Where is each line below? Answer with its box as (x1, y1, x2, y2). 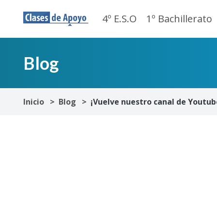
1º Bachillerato (146, 12, 212, 25)
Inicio (23, 96, 44, 107)
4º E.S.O (102, 12, 137, 25)
